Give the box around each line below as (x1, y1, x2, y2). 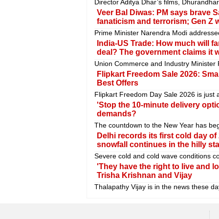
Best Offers (96, 79, 138, 88)
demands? (96, 109, 136, 118)
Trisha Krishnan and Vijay (96, 171, 192, 180)
